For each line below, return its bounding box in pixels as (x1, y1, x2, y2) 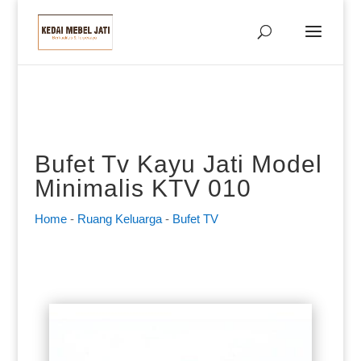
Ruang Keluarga (77, 212, 162, 226)
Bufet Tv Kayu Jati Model (34, 151, 322, 177)
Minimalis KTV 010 (34, 175, 251, 201)
